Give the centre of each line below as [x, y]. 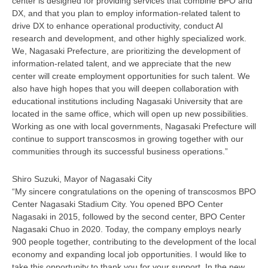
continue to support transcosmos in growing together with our [128, 138]
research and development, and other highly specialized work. [129, 38]
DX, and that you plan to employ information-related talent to [126, 13]
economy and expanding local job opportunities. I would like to [129, 254]
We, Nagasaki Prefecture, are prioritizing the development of [126, 51]
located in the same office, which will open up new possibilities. [130, 113]
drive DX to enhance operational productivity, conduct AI [118, 25]
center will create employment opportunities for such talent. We [131, 76]
